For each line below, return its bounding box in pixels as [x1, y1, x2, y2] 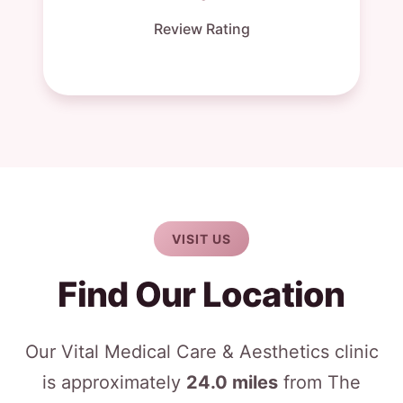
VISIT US [171, 231, 232, 246]
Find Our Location [58, 273, 345, 315]
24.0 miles [186, 372, 278, 393]
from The [278, 372, 361, 393]
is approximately [42, 372, 186, 393]
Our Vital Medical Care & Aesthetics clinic [24, 341, 379, 363]
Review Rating [153, 20, 250, 38]
